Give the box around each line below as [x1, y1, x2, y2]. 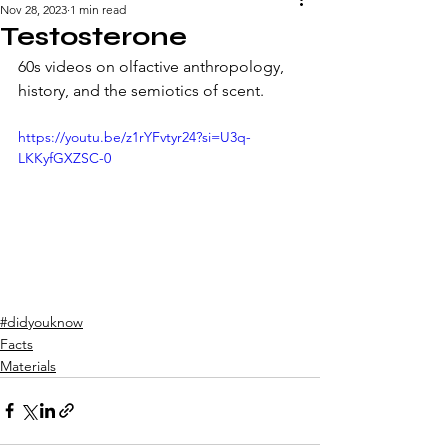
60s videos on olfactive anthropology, [18, 57, 288, 76]
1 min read [70, 2, 126, 17]
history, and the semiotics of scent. [18, 81, 268, 100]
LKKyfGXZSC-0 [18, 149, 111, 167]
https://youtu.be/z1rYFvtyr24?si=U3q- [18, 128, 251, 146]
